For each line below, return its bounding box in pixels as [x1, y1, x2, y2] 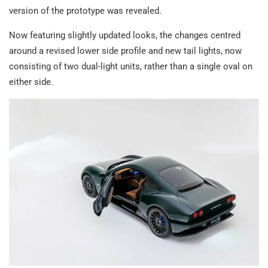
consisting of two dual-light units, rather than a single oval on [9, 61, 252, 72]
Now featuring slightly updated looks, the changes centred [9, 30, 240, 41]
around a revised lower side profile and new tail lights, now [9, 45, 242, 56]
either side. [9, 77, 53, 87]
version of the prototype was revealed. [9, 5, 162, 16]
